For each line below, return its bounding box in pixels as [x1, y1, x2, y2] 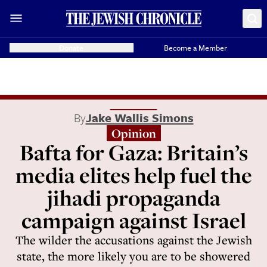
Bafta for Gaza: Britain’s [19, 138, 248, 167]
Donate [59, 42, 84, 54]
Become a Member [164, 42, 228, 54]
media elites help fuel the [15, 160, 252, 190]
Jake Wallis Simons [85, 109, 194, 126]
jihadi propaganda [46, 183, 221, 212]
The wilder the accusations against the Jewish [15, 232, 252, 248]
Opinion [111, 125, 156, 141]
